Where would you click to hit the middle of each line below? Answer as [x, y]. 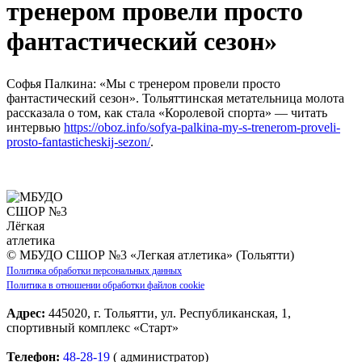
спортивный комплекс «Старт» [93, 328]
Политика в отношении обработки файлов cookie [105, 286]
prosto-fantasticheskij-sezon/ [78, 142]
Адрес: [26, 314]
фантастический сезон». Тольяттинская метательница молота [175, 99]
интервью [35, 128]
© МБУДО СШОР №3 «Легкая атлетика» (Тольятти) [150, 255]
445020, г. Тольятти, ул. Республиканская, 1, [168, 314]
